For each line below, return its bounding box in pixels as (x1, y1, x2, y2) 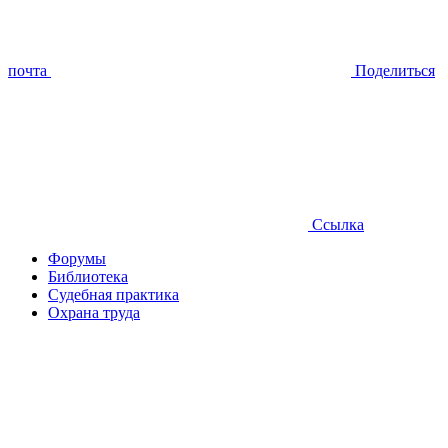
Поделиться (355, 61, 435, 79)
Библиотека (48, 267, 128, 285)
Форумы (48, 249, 106, 267)
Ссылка (312, 215, 364, 233)
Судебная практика (48, 285, 179, 303)
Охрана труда (48, 303, 140, 321)
